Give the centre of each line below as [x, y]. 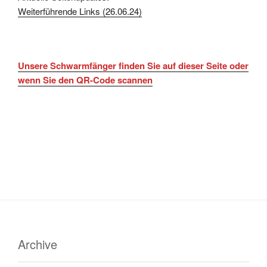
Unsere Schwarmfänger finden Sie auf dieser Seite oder [133, 66]
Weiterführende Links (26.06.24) [80, 11]
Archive [38, 244]
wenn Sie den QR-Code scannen [85, 80]
